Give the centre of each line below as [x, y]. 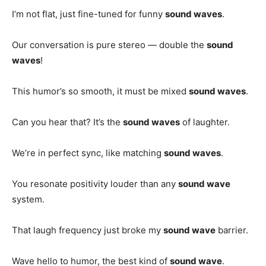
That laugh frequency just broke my [88, 230]
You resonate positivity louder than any [95, 183]
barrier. [232, 230]
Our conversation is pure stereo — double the [109, 45]
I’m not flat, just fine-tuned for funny [88, 14]
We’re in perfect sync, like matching [88, 153]
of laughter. [205, 122]
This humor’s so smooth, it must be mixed [100, 91]
